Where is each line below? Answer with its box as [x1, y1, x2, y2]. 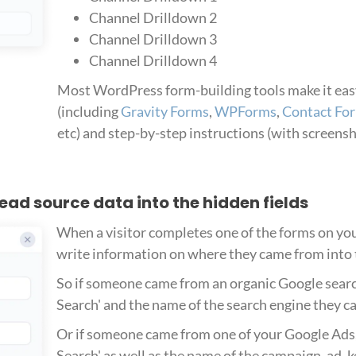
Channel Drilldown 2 [88, 9, 217, 27]
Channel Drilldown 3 [88, 30, 217, 48]
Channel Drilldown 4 [88, 52, 217, 70]
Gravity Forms [120, 103, 209, 121]
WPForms [214, 103, 277, 121]
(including [56, 103, 121, 121]
